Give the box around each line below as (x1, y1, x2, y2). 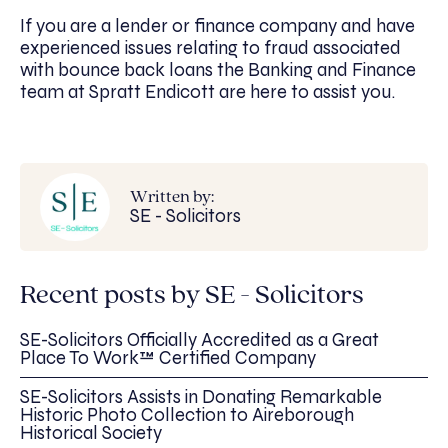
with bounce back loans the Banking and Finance (20, 58, 416, 81)
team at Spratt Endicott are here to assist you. (20, 80, 395, 103)
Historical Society (20, 421, 162, 444)
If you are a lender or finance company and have (20, 14, 415, 37)
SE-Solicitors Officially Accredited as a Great (20, 328, 379, 351)
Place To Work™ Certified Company (20, 346, 316, 369)
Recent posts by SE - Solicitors (20, 281, 364, 310)
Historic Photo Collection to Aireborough (20, 403, 354, 426)
